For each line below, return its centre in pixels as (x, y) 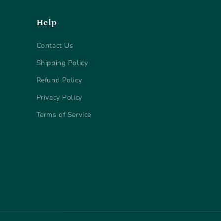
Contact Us (55, 46)
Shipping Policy (62, 63)
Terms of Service (64, 115)
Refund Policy (59, 80)
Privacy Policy (59, 97)
